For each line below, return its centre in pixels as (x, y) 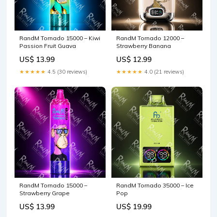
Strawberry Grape (45, 193)
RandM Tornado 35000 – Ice (155, 185)
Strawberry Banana (144, 46)
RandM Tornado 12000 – (150, 38)
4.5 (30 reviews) (67, 72)
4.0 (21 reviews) (163, 72)
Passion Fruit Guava (48, 46)
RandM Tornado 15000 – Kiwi (60, 38)
